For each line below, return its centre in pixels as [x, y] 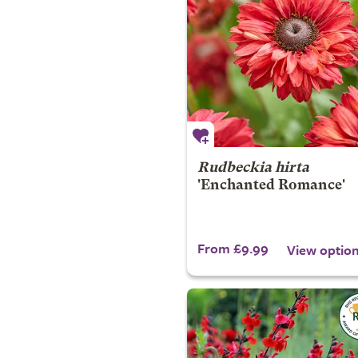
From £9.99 [233, 248]
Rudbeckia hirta [253, 168]
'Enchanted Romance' [271, 186]
